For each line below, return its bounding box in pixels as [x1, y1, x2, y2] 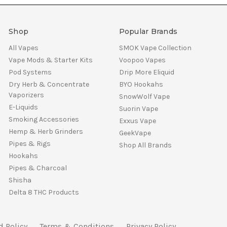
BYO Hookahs [119, 80, 163, 89]
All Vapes [9, 43, 39, 52]
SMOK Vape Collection [119, 43, 192, 52]
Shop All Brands [119, 140, 172, 149]
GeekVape [119, 128, 151, 137]
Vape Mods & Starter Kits [9, 55, 93, 64]
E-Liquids [9, 102, 38, 111]
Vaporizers [9, 90, 44, 99]
